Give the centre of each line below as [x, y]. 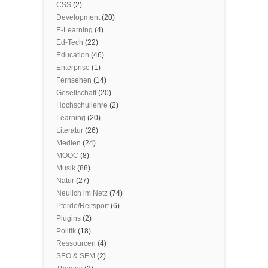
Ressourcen [76, 243]
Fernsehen [74, 80]
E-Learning [74, 30]
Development [78, 17]
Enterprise [73, 68]
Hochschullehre [82, 105]
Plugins [68, 218]
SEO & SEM [76, 256]
